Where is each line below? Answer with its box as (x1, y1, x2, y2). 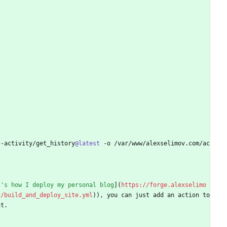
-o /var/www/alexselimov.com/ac (100, 140, 210, 147)
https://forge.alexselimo (121, 181, 206, 189)
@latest (75, 140, 100, 147)
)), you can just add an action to (93, 192, 210, 199)
